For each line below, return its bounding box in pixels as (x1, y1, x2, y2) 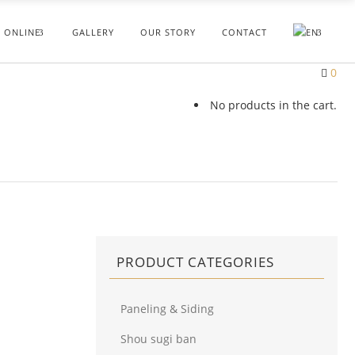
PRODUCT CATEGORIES (116, 253, 274, 271)
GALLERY (72, 25, 114, 37)
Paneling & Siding (120, 301, 214, 316)
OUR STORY (140, 25, 196, 37)
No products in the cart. (210, 97, 337, 113)
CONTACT (222, 25, 267, 37)
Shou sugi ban (120, 331, 197, 346)
